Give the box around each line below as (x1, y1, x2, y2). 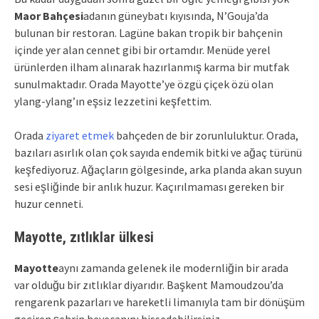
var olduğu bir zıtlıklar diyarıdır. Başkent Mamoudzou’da (14, 277, 283, 292)
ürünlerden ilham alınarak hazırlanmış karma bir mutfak (14, 59, 289, 74)
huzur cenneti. (14, 196, 83, 211)
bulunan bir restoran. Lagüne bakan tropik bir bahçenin (14, 25, 283, 40)
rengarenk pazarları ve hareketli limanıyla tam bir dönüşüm (14, 294, 305, 309)
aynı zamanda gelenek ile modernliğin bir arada (58, 260, 288, 275)
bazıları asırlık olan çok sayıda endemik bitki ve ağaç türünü (14, 145, 302, 159)
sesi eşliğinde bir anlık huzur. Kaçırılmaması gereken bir (14, 179, 284, 194)
